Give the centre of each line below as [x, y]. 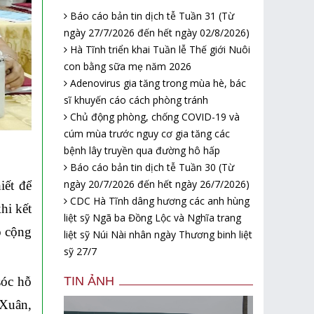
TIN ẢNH [89, 281]
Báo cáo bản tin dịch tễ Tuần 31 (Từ [151, 15]
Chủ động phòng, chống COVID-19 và [153, 116]
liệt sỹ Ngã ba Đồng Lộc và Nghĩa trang [152, 217]
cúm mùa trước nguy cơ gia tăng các [147, 133]
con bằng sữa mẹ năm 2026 [128, 66]
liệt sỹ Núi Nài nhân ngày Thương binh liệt [158, 234]
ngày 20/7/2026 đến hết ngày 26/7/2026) [157, 184]
